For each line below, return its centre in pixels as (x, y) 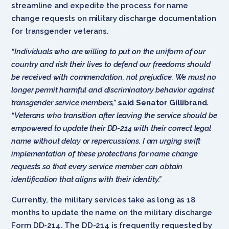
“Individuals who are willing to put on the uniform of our (108, 51)
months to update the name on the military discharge (112, 212)
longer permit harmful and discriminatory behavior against (113, 90)
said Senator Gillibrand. (163, 102)
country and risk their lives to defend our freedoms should (111, 64)
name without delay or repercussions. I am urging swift (106, 141)
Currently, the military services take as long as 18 (103, 200)
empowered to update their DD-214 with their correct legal (111, 128)
